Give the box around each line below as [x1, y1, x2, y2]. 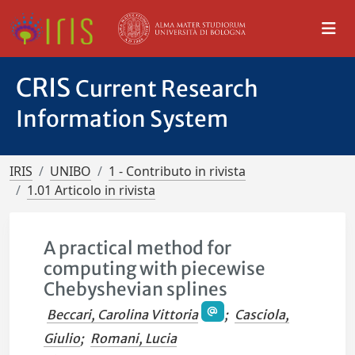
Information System [16, 105, 228, 133]
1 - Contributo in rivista [109, 162, 246, 180]
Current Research [75, 74, 258, 103]
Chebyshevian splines [44, 278, 228, 300]
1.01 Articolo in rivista [27, 181, 155, 199]
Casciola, [234, 307, 289, 323]
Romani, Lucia [90, 330, 177, 347]
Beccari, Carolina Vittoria [47, 307, 199, 323]
